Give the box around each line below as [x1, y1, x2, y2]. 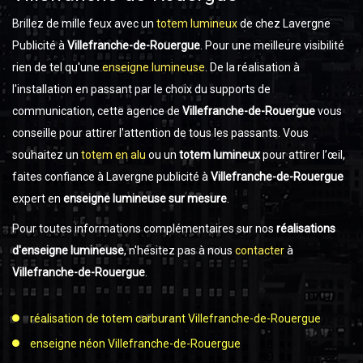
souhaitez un [12, 148, 81, 161]
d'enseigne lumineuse [12, 244, 124, 257]
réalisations [276, 222, 335, 235]
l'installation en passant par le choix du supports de [12, 83, 271, 96]
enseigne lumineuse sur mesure [61, 192, 227, 205]
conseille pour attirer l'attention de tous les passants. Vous [12, 126, 309, 139]
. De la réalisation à [205, 61, 300, 74]
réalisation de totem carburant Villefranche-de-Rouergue [30, 312, 321, 325]
